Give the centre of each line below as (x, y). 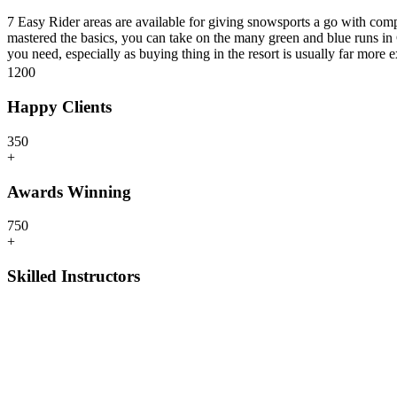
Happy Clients (59, 107)
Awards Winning (69, 191)
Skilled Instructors (74, 276)
